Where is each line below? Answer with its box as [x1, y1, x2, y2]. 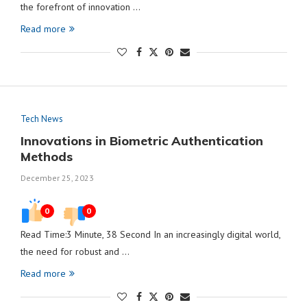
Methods [20, 149, 73, 164]
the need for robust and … [20, 245, 130, 258]
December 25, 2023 [20, 173, 94, 183]
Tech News [20, 113, 63, 125]
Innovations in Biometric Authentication [20, 133, 263, 149]
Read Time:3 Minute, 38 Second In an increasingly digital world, [20, 228, 280, 241]
